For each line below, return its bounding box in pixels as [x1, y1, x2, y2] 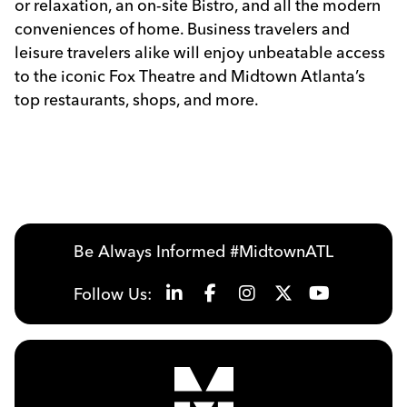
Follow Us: [73, 283, 152, 304]
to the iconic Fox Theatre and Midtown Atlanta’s [15, 65, 365, 85]
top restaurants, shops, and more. [15, 89, 259, 109]
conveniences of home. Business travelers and [15, 18, 350, 38]
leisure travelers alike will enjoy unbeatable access [15, 42, 385, 62]
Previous [41, 167, 104, 187]
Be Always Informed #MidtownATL [74, 241, 333, 263]
